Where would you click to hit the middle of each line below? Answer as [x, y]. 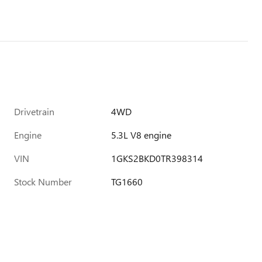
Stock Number [43, 181]
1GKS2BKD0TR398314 [157, 158]
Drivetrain [34, 111]
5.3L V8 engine [142, 135]
